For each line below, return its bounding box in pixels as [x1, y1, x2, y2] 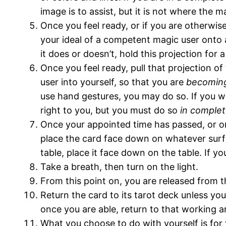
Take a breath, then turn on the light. [40, 161, 198, 172]
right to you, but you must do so [40, 105, 180, 116]
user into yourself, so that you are [40, 77, 186, 87]
